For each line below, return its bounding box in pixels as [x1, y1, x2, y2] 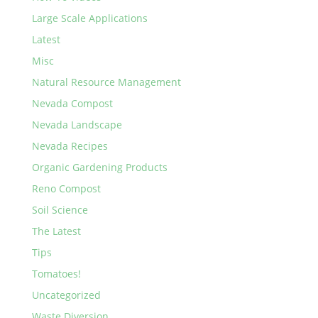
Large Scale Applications [31, 11, 148, 25]
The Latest [31, 224, 81, 238]
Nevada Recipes [31, 139, 108, 153]
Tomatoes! [31, 267, 81, 280]
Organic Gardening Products [31, 160, 168, 174]
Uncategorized [31, 288, 101, 302]
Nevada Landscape [31, 118, 122, 131]
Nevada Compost [31, 97, 113, 110]
